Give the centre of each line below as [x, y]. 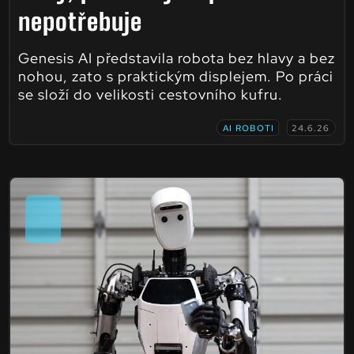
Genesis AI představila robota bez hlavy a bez [176, 58]
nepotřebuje [80, 21]
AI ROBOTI [249, 128]
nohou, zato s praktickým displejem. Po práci [175, 76]
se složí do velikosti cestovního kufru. [150, 94]
